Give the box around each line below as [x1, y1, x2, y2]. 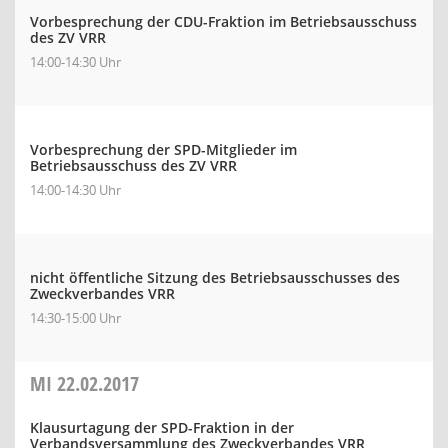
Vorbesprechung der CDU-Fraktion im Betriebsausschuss [30, 12, 417, 31]
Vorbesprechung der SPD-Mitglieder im [30, 140, 297, 159]
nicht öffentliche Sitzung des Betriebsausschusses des [30, 268, 400, 287]
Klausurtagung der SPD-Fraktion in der [30, 418, 294, 437]
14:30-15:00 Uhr [30, 309, 121, 327]
